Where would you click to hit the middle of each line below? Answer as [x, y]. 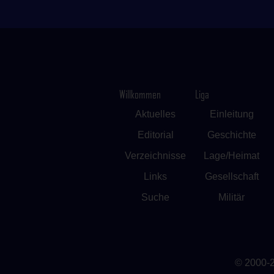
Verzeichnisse [156, 156]
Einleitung [231, 114]
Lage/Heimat [232, 156]
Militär [232, 197]
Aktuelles [156, 114]
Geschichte [231, 135]
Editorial [155, 135]
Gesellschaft [231, 176]
